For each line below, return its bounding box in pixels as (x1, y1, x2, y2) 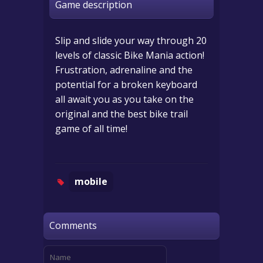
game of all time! (55, 122, 127, 135)
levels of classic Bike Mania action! (55, 49, 204, 62)
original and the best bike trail (55, 107, 188, 120)
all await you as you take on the (55, 93, 194, 106)
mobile (75, 175, 108, 188)
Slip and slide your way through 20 (55, 34, 207, 47)
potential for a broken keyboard (55, 78, 197, 91)
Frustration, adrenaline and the (55, 63, 193, 76)
